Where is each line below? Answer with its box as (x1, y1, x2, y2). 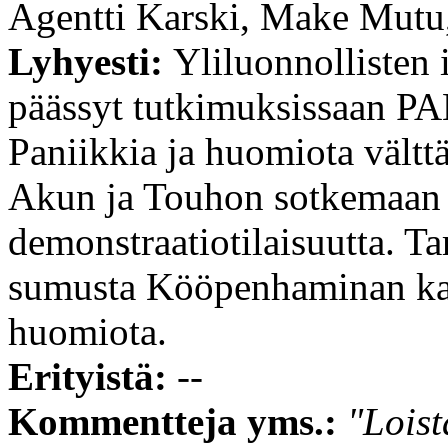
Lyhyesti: (8, 39, 173, 83)
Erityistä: (8, 354, 177, 398)
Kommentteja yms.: (8, 399, 347, 443)
